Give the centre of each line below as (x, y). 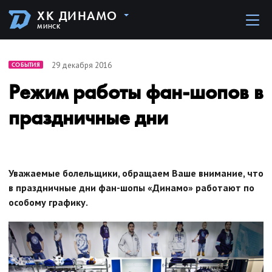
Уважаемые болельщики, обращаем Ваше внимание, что (136, 173)
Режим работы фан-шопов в (136, 92)
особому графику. (48, 202)
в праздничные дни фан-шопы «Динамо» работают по (131, 188)
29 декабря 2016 (81, 65)
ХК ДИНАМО (77, 16)
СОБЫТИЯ (26, 65)
